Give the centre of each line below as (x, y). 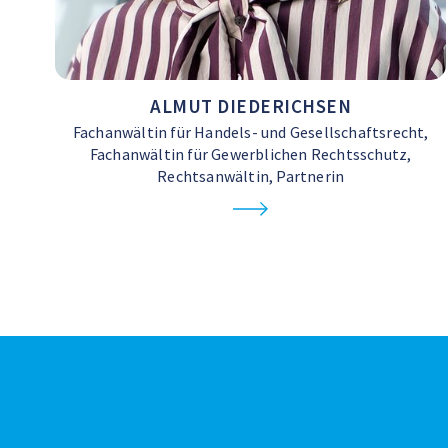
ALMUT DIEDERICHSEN (251, 106)
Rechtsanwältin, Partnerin (251, 176)
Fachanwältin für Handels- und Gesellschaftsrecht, (250, 132)
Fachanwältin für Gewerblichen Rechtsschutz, (250, 154)
